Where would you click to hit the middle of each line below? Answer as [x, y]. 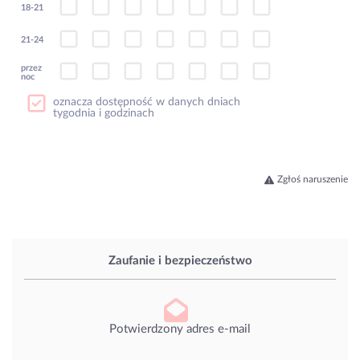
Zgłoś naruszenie [313, 179]
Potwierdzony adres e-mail [180, 329]
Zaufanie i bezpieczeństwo [180, 261]
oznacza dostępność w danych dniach [147, 102]
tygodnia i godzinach [104, 113]
